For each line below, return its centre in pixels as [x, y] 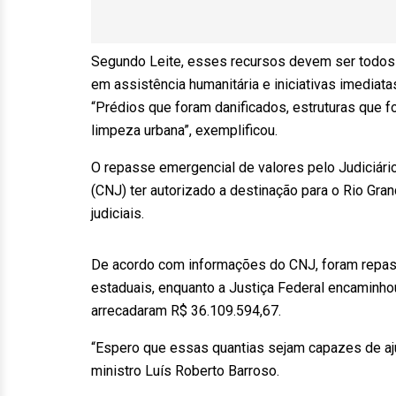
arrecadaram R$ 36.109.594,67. [186, 311]
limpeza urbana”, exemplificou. [186, 130]
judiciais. [119, 213]
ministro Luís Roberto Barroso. [187, 371]
